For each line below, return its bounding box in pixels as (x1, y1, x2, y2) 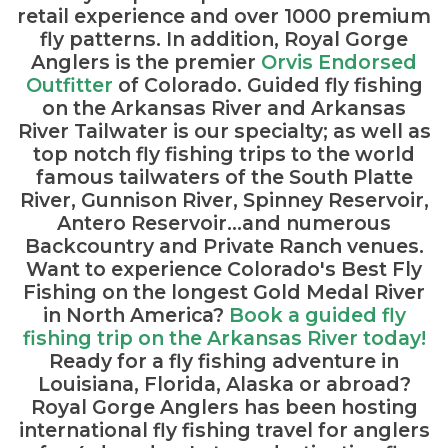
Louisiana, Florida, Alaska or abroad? (37, 371, 411, 396)
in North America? (42, 302, 229, 327)
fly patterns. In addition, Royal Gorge (40, 26, 408, 51)
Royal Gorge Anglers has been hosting (30, 394, 418, 419)
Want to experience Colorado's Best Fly (26, 256, 422, 281)
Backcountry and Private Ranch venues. (24, 233, 424, 258)
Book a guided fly (228, 302, 406, 327)
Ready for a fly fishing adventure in (49, 348, 399, 373)
